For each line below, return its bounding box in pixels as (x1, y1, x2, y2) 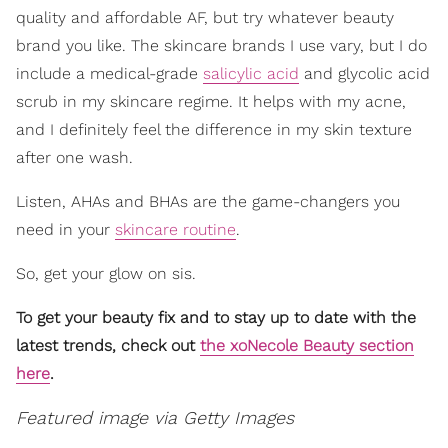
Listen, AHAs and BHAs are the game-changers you (16, 192, 400, 212)
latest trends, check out (16, 336, 200, 356)
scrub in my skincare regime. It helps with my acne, (16, 92, 406, 112)
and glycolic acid (299, 64, 430, 84)
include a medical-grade (16, 64, 203, 84)
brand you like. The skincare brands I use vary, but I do (16, 36, 427, 56)
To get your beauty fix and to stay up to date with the (16, 308, 416, 328)
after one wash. (16, 148, 133, 168)
